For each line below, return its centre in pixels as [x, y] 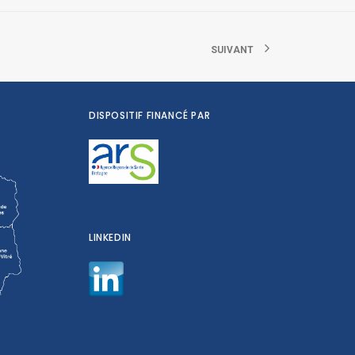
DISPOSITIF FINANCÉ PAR [150, 115]
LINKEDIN [110, 238]
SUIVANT [232, 50]
